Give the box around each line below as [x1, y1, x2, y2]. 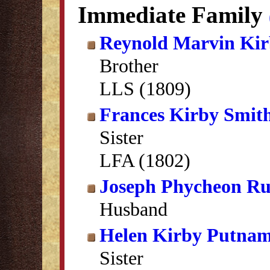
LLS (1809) [99, 78, 191, 99]
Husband [99, 198, 168, 220]
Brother [99, 55, 159, 77]
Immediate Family [78, 2, 269, 28]
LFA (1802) [99, 149, 190, 171]
